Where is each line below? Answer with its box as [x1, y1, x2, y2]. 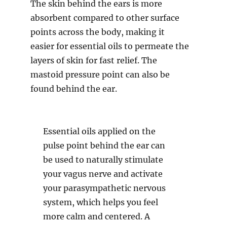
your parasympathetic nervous [43, 183, 166, 194]
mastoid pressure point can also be [30, 69, 170, 80]
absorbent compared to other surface [30, 13, 179, 23]
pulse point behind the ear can [43, 140, 166, 151]
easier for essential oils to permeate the [30, 41, 189, 52]
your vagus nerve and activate [43, 169, 163, 179]
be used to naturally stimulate [43, 155, 164, 165]
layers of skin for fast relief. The [30, 55, 157, 66]
